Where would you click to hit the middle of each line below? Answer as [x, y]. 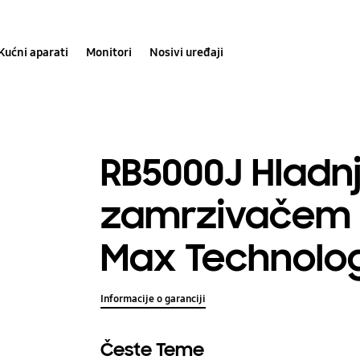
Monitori [109, 52]
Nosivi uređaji [187, 52]
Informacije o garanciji [153, 299]
